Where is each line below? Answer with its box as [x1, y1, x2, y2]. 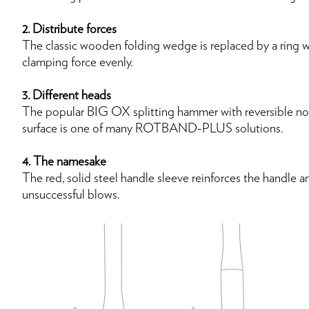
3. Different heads [22, 86, 111, 103]
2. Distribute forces [22, 20, 117, 37]
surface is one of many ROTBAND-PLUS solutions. [22, 119, 283, 136]
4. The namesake [22, 152, 106, 169]
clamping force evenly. [22, 53, 132, 70]
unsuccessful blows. [22, 186, 119, 202]
